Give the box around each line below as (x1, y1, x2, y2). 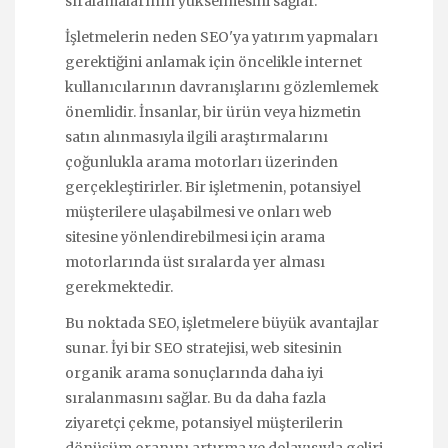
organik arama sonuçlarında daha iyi (65, 363, 323, 382)
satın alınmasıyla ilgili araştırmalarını (65, 127, 328, 146)
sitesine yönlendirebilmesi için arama (65, 227, 325, 246)
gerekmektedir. (65, 277, 173, 296)
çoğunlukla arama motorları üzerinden (65, 152, 338, 171)
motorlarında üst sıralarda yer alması (65, 252, 325, 271)
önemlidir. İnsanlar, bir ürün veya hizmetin (65, 102, 361, 121)
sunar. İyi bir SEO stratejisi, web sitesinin (65, 338, 342, 357)
